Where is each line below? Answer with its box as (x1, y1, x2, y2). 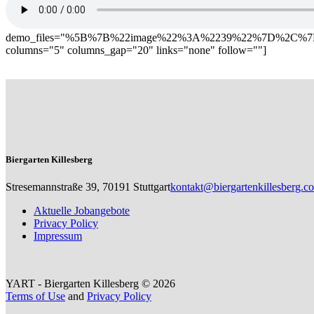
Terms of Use (6, 290, 65, 303)
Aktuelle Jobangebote (34, 205, 130, 217)
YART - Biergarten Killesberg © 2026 (6, 278, 175, 290)
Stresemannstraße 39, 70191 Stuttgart (6, 181, 170, 193)
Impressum (34, 230, 82, 243)
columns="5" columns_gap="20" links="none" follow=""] (6, 44, 266, 57)
